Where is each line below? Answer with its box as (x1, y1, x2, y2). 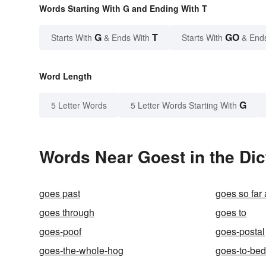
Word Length (39, 70, 92, 83)
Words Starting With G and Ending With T (39, 2, 207, 15)
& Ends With (102, 31, 152, 44)
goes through (39, 205, 94, 220)
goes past (39, 186, 80, 201)
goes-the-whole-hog (39, 243, 123, 258)
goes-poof (39, 224, 81, 239)
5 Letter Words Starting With (131, 99, 237, 112)
